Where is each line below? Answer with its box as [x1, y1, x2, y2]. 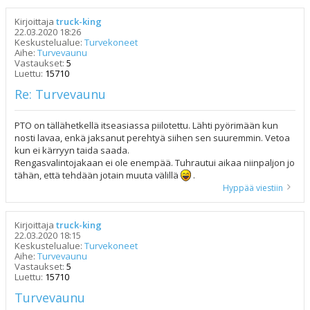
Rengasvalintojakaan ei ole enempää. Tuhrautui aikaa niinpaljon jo [15, 156, 295, 169]
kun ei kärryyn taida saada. [15, 143, 129, 156]
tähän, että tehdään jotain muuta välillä [15, 168, 181, 181]
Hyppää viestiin [223, 181, 283, 194]
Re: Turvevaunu [15, 85, 106, 102]
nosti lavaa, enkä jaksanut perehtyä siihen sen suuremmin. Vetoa [15, 131, 290, 144]
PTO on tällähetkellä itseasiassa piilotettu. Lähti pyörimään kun [15, 118, 278, 131]
